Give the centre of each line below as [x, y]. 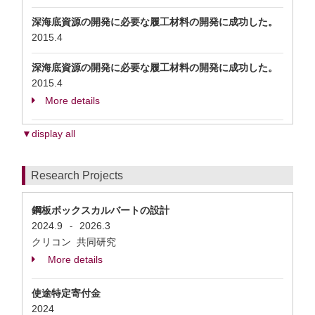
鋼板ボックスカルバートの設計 [101, 210]
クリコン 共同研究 [75, 242]
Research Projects [77, 175]
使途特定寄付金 [66, 293]
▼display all [49, 134]
